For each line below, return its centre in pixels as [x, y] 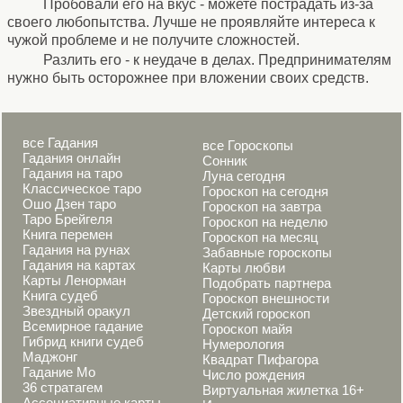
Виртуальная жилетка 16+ [283, 390]
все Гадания [60, 143]
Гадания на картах [79, 265]
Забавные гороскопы [267, 252]
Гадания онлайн [72, 158]
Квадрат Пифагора [260, 359]
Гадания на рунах [76, 250]
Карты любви [244, 268]
